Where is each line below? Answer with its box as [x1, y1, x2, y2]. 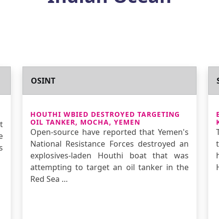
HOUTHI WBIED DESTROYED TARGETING [30, 109, 180, 119]
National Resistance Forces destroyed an [30, 138, 189, 149]
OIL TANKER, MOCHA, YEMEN [30, 117, 140, 127]
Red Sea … [30, 174, 68, 184]
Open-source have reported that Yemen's [30, 127, 189, 137]
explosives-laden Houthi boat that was [30, 150, 189, 161]
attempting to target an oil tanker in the [30, 162, 189, 173]
